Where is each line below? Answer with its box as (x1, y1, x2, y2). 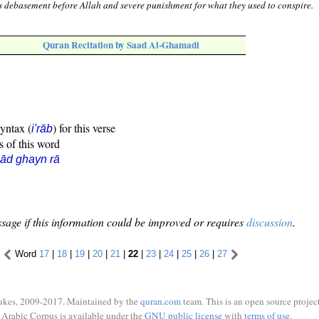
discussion (246, 214, 293, 230)
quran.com (140, 295, 181, 308)
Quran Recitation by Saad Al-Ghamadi (43, 38, 199, 53)
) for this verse (53, 120, 115, 136)
